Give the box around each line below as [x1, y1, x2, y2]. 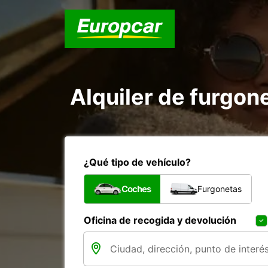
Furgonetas [197, 184, 242, 194]
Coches [121, 184, 151, 194]
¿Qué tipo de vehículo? [84, 156, 191, 168]
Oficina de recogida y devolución [84, 214, 236, 226]
